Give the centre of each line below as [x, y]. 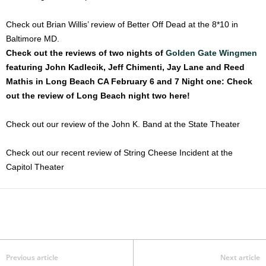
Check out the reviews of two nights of [86, 53]
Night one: [204, 82]
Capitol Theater [35, 167]
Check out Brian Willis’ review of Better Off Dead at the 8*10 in [122, 25]
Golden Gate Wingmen [211, 53]
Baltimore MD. [33, 39]
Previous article [32, 258]
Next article [240, 258]
